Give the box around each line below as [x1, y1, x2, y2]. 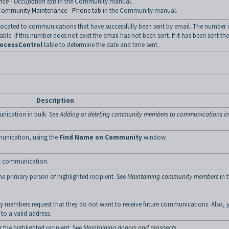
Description [36, 96, 74, 105]
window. [142, 133, 167, 142]
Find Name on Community [59, 133, 142, 142]
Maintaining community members [127, 172, 218, 181]
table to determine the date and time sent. [42, 40, 159, 49]
